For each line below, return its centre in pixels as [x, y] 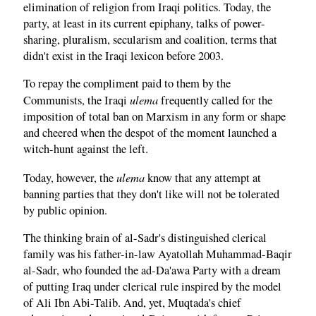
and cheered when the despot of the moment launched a [150, 133]
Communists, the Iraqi [77, 101]
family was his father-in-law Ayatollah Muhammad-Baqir [158, 254]
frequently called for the [215, 101]
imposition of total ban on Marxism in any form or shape [154, 117]
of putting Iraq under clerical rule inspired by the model [152, 287]
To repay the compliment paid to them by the [127, 84]
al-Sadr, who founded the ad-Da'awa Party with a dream [152, 271]
